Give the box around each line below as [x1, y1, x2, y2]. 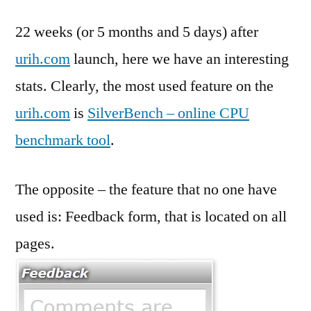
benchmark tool [15, 131, 110, 150]
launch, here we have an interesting [70, 49, 289, 69]
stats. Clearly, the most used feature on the [15, 76, 274, 96]
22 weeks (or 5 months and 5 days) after [15, 22, 258, 42]
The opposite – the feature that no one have [15, 180, 277, 199]
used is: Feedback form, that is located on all [15, 207, 287, 226]
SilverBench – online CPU [87, 103, 249, 123]
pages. [15, 234, 55, 253]
